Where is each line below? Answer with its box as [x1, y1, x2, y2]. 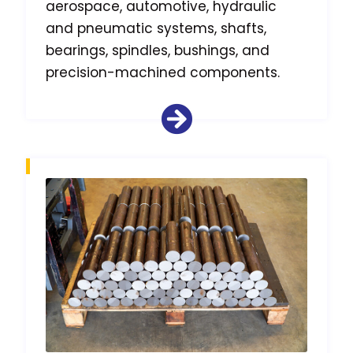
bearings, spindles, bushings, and [46, 40, 269, 60]
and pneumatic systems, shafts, [46, 18, 266, 38]
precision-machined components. [46, 62, 280, 82]
